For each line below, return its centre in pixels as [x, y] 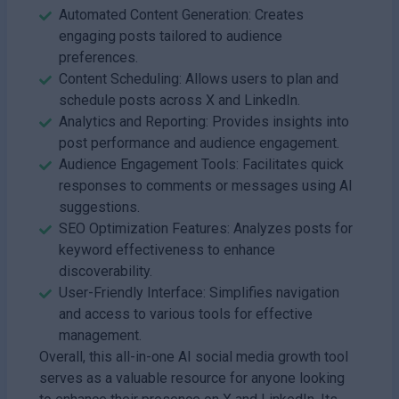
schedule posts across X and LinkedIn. [179, 100]
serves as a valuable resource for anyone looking [192, 378]
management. [100, 335]
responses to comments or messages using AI [206, 185]
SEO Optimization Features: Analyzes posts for [206, 228]
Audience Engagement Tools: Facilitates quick [201, 164]
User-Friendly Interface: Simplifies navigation [199, 292]
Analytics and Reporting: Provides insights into [204, 121]
